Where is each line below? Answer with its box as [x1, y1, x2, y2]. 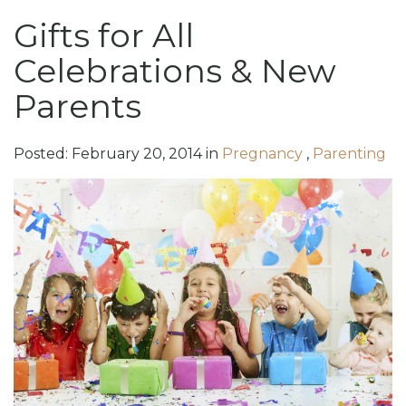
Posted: [13, 144, 72, 162]
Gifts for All [13, 14, 194, 55]
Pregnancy [221, 144, 306, 162]
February [71, 144, 140, 162]
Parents [13, 85, 141, 126]
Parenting [312, 144, 386, 162]
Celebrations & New [13, 50, 336, 91]
